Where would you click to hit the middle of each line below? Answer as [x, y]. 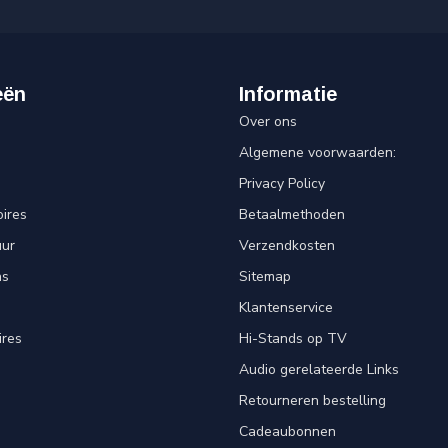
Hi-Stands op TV [293, 338]
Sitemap [265, 276]
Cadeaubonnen [287, 431]
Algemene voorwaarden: [317, 152]
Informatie [288, 93]
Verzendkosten [287, 245]
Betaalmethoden [292, 214]
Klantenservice [286, 307]
